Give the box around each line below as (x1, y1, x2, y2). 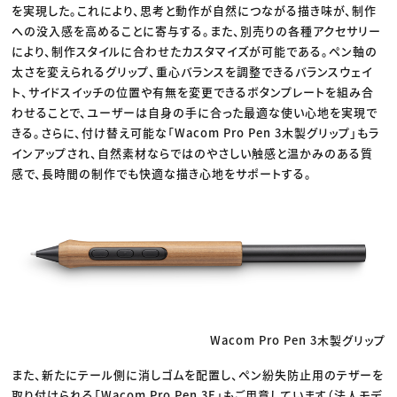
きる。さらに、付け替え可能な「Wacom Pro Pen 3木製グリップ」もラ (12, 124, 380, 142)
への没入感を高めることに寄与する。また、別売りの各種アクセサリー (12, 22, 382, 40)
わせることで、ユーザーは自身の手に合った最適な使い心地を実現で (12, 104, 378, 121)
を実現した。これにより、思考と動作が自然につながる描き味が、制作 (12, 2, 378, 19)
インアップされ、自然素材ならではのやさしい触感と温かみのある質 (12, 144, 374, 162)
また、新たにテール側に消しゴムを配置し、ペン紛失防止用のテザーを (12, 365, 385, 383)
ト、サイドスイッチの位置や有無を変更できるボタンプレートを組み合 (12, 83, 375, 101)
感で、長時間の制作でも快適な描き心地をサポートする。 (12, 165, 313, 183)
